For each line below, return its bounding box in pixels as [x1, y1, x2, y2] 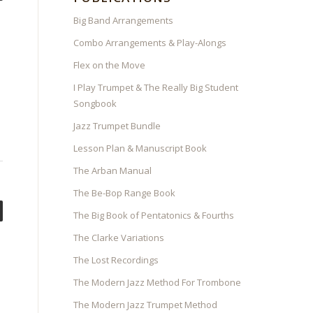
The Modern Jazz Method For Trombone [73, 276, 242, 289]
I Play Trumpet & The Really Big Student [73, 81, 239, 94]
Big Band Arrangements [73, 14, 174, 27]
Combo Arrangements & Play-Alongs [73, 36, 227, 49]
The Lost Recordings [73, 254, 159, 266]
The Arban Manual [73, 164, 152, 177]
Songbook [73, 97, 117, 110]
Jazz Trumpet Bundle [73, 119, 161, 132]
